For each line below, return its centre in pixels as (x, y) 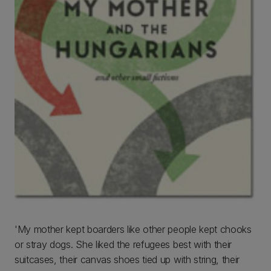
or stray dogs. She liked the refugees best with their (123, 245)
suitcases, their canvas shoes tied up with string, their (127, 260)
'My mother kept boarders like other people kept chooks (133, 230)
